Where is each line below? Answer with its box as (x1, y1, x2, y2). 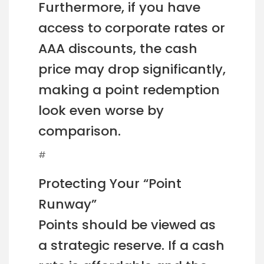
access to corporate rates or (38, 19, 225, 38)
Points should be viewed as (38, 216, 216, 235)
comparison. (38, 122, 121, 141)
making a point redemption (38, 81, 220, 100)
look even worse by (38, 101, 164, 120)
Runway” (38, 195, 97, 214)
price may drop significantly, (38, 60, 226, 79)
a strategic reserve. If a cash (38, 236, 225, 255)
